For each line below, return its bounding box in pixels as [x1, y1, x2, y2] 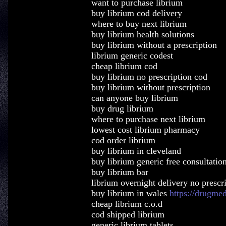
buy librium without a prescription [91, 40, 217, 50]
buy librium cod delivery [91, 8, 182, 18]
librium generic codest [91, 50, 173, 61]
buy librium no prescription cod [91, 72, 207, 82]
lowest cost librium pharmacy [91, 125, 200, 135]
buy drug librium [91, 103, 153, 114]
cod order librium [91, 135, 155, 145]
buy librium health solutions [91, 29, 194, 39]
